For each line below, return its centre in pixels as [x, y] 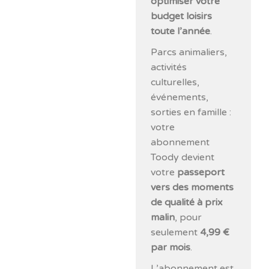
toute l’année [181, 31]
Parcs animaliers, [189, 52]
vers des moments [192, 187]
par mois [171, 247]
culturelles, [175, 82]
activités [169, 67]
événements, [180, 97]
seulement [176, 232]
